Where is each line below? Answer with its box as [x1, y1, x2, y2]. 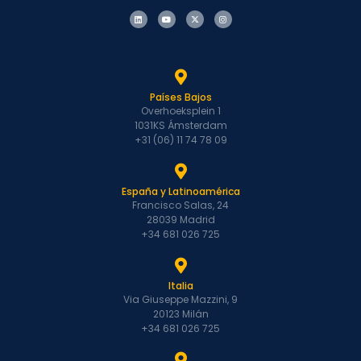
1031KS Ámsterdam [134, 118, 227, 133]
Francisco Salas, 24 [132, 198, 229, 213]
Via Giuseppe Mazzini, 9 [123, 293, 238, 307]
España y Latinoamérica [121, 185, 240, 199]
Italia [168, 279, 193, 293]
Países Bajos [149, 90, 212, 105]
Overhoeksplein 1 [140, 104, 221, 118]
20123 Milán [152, 307, 209, 322]
